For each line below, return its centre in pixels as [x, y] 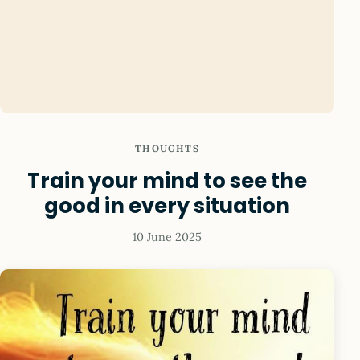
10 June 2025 [167, 237]
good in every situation [167, 205]
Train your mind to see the [167, 180]
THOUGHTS [167, 149]
